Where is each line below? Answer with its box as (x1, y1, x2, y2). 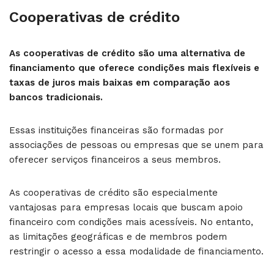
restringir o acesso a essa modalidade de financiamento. (9, 245, 264, 257)
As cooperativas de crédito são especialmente (9, 187, 218, 198)
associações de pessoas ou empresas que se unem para (9, 139, 264, 150)
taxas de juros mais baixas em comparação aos (9, 76, 230, 88)
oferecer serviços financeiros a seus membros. (9, 154, 221, 165)
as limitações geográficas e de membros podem (9, 231, 227, 242)
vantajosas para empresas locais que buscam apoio (9, 201, 243, 213)
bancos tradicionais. (9, 91, 103, 103)
